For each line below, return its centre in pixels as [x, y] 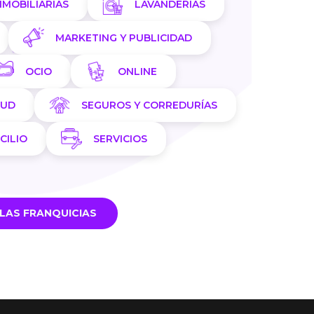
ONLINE [137, 72]
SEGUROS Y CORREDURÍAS [149, 105]
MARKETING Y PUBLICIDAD [123, 38]
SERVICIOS [120, 139]
